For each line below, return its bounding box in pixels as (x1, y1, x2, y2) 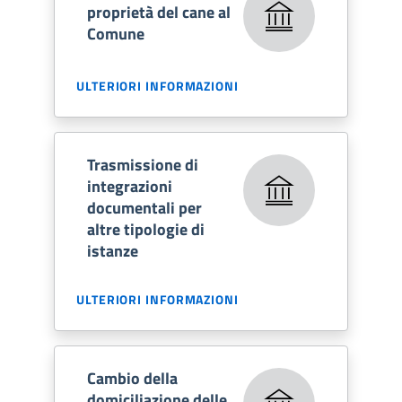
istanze (87, 238, 138, 263)
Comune (87, 21, 144, 46)
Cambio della (87, 365, 178, 390)
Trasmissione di (87, 152, 198, 177)
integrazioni (87, 173, 172, 198)
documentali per (87, 195, 202, 220)
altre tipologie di (87, 216, 205, 241)
